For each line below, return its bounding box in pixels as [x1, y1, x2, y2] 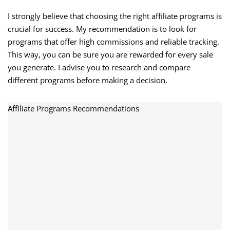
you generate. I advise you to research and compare [8, 62, 190, 73]
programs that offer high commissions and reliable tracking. [8, 36, 219, 47]
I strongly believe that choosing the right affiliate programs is [8, 11, 222, 22]
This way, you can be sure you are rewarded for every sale [8, 49, 213, 60]
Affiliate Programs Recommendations [8, 103, 139, 114]
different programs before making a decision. [8, 75, 167, 86]
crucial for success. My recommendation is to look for [8, 24, 197, 34]
